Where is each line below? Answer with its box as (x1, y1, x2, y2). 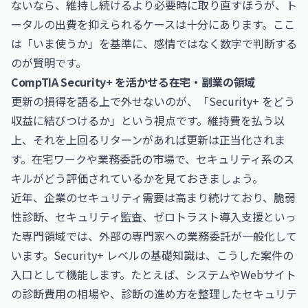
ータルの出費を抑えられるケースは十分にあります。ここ (11, 16, 295, 32)
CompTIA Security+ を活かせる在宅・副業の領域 (11, 74, 256, 90)
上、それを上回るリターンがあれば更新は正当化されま (11, 131, 285, 148)
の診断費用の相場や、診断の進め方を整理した (11, 285, 242, 302)
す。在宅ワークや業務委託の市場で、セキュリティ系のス (11, 151, 294, 167)
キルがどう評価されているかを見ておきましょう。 (11, 170, 263, 186)
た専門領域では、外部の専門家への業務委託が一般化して (11, 228, 297, 244)
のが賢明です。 (11, 54, 87, 71)
